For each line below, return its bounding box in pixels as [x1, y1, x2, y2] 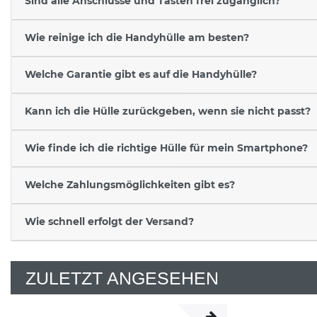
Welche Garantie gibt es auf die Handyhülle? [24, 68, 257, 81]
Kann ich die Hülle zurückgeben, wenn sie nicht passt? [24, 105, 311, 118]
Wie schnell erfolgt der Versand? [24, 215, 194, 229]
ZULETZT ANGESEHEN [25, 268, 219, 288]
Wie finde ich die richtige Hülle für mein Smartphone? [24, 142, 308, 155]
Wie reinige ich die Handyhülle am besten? [24, 31, 249, 45]
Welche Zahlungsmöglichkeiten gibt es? [24, 178, 235, 192]
